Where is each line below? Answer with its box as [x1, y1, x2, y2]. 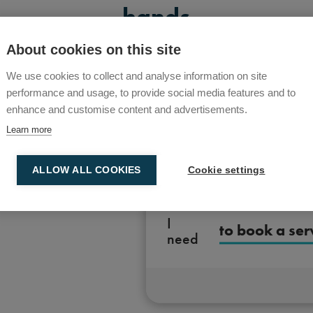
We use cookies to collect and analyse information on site [6, 69, 267, 82]
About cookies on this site [6, 41, 181, 57]
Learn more [6, 124, 52, 135]
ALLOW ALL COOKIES [32, 164, 141, 175]
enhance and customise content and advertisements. [6, 103, 247, 115]
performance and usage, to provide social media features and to [6, 86, 296, 99]
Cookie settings [187, 164, 265, 175]
